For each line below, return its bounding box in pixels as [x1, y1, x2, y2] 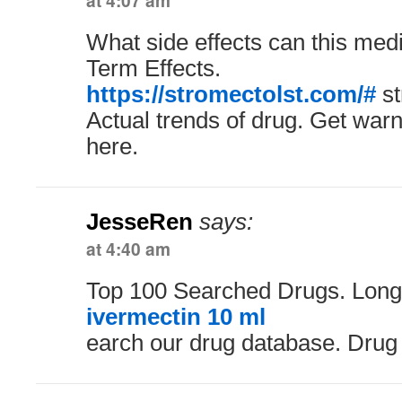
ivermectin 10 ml [86, 304, 266, 329]
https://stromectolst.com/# [86, 82, 376, 107]
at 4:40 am [86, 236, 170, 261]
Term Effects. [86, 56, 221, 81]
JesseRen [86, 209, 193, 234]
